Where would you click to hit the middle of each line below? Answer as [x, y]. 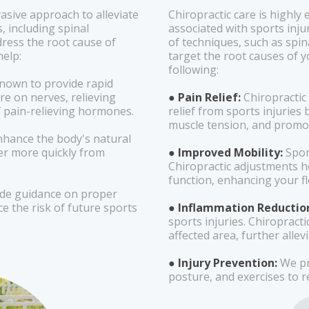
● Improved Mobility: [226, 152]
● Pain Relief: [205, 97]
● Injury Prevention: [224, 263]
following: [193, 70]
